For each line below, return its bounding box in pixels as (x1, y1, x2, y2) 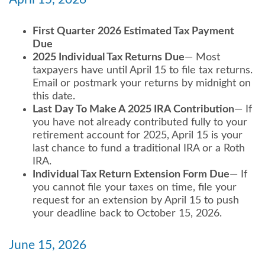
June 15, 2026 (9, 239, 86, 251)
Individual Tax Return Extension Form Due (33, 169, 230, 180)
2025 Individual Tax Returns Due (33, 52, 185, 63)
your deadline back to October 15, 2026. (33, 208, 222, 219)
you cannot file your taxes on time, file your (33, 182, 237, 193)
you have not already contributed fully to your (33, 117, 247, 128)
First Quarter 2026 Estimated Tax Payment (33, 26, 234, 37)
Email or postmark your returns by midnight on (33, 78, 251, 89)
